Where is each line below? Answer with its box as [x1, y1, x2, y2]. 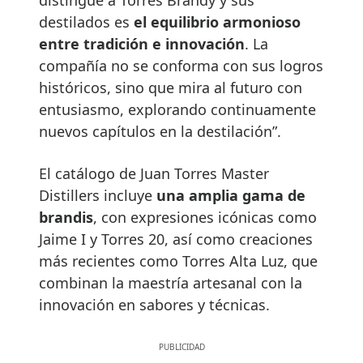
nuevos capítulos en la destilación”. [39, 121, 281, 141]
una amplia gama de [156, 185, 305, 205]
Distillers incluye [39, 185, 156, 205]
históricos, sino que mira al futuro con [39, 77, 302, 97]
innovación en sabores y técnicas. [39, 294, 270, 314]
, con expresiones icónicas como [93, 207, 317, 227]
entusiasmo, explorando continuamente [39, 99, 316, 119]
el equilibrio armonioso [134, 11, 301, 32]
